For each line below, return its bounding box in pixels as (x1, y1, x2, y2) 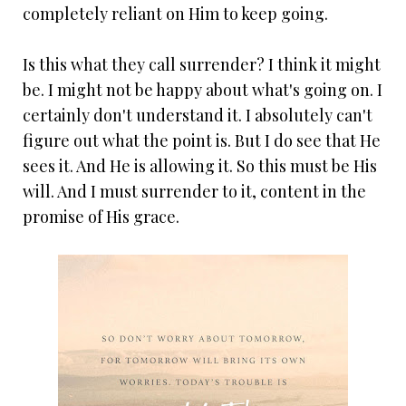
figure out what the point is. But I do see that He (23, 130, 381, 152)
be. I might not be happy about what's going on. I (23, 79, 382, 101)
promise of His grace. (23, 206, 179, 228)
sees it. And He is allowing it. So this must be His (23, 155, 377, 178)
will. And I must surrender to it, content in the (23, 180, 366, 203)
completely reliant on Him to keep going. (23, 3, 328, 25)
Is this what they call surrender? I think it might (23, 53, 381, 76)
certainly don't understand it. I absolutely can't (23, 104, 372, 127)
